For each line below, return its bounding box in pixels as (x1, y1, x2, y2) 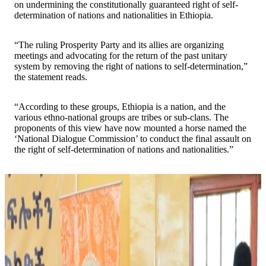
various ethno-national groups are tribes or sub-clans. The (14, 112, 229, 122)
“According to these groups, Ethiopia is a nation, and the (14, 101, 226, 112)
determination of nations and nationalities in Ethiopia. (14, 9, 213, 20)
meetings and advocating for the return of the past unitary (14, 50, 227, 61)
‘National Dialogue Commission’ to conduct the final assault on (14, 133, 251, 144)
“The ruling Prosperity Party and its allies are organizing (14, 39, 224, 50)
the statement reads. (14, 71, 87, 82)
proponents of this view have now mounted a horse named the (14, 122, 246, 133)
